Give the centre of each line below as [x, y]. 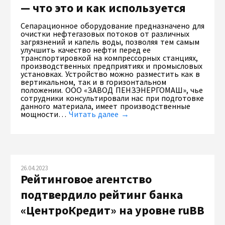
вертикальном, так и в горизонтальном [94, 82]
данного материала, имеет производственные [105, 106]
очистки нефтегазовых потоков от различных [105, 34]
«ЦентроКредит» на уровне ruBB [113, 210]
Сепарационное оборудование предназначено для [113, 26]
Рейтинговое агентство [86, 179]
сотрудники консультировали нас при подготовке [113, 98]
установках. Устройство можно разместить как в [110, 74]
